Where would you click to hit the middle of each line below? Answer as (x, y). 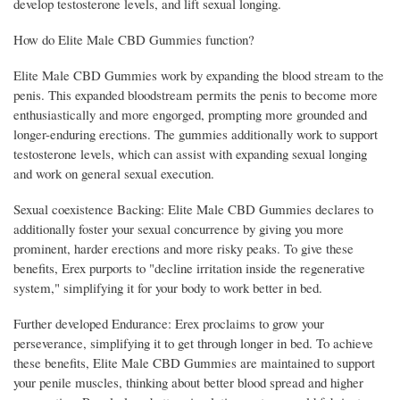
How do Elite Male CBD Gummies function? (134, 40)
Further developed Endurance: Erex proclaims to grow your (169, 324)
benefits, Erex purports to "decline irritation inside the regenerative (189, 268)
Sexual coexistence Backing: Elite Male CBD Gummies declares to (193, 209)
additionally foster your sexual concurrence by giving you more (179, 229)
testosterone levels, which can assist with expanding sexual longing (190, 154)
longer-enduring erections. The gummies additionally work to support (196, 134)
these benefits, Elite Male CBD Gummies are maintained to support (194, 363)
